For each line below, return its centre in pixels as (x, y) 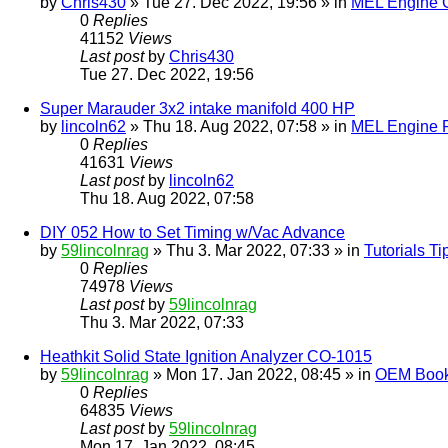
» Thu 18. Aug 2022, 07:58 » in (238, 127)
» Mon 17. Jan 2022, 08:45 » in (262, 375)
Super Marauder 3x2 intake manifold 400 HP (197, 109)
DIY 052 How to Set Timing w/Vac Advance (192, 233)
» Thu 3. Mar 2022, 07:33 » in (256, 251)
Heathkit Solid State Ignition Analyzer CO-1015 (206, 357)
